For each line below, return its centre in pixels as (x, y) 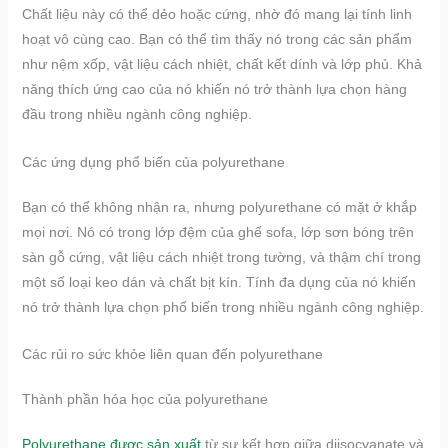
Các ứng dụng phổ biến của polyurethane (153, 161)
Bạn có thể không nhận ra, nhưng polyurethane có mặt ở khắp (219, 206)
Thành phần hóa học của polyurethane (144, 399)
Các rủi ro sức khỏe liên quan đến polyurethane (172, 354)
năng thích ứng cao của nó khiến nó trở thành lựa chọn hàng (214, 89)
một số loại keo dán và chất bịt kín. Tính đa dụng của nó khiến (218, 281)
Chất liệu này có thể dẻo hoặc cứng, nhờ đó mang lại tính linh (216, 14)
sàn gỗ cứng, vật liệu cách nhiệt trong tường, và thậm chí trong (221, 256)
